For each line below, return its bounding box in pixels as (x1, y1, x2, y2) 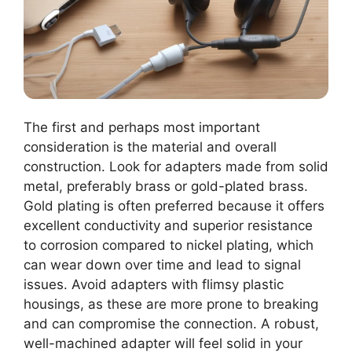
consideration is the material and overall (24, 138, 277, 155)
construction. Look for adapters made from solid (24, 158, 328, 174)
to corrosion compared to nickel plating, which (24, 236, 313, 253)
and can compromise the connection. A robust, (24, 315, 319, 332)
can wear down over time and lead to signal (24, 256, 301, 273)
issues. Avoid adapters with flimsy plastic (24, 276, 284, 292)
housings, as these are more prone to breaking (24, 295, 318, 312)
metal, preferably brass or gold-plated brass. (24, 178, 308, 194)
